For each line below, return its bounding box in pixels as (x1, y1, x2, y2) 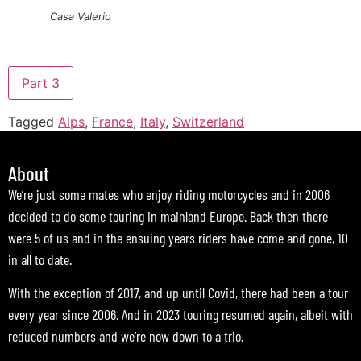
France (92, 113, 133, 130)
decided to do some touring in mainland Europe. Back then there (8, 206, 328, 225)
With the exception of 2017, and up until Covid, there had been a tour (8, 283, 348, 301)
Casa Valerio (50, 10, 111, 23)
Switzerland (172, 113, 244, 130)
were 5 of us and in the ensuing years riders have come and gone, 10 (8, 228, 348, 247)
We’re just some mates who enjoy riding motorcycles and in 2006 (8, 185, 330, 203)
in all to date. (8, 250, 72, 268)
